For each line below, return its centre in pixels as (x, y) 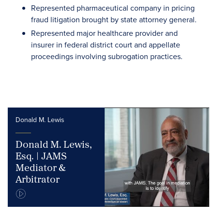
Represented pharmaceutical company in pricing (113, 8)
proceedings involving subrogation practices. (107, 56)
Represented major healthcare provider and (104, 33)
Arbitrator (38, 179)
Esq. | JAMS (41, 155)
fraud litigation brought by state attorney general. (114, 19)
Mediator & (41, 167)
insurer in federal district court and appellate (106, 45)
